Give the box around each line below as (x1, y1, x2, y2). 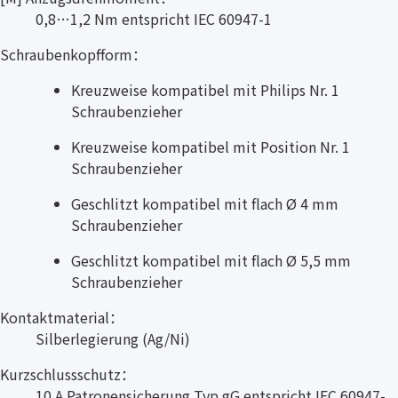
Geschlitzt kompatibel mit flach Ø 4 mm (71, 193, 338, 215)
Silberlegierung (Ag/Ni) (36, 328, 190, 350)
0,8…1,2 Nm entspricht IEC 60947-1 (36, 8, 272, 30)
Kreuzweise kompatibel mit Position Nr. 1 (71, 136, 350, 158)
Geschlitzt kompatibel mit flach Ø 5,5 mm (71, 250, 351, 272)
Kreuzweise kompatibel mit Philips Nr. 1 (71, 79, 339, 101)
